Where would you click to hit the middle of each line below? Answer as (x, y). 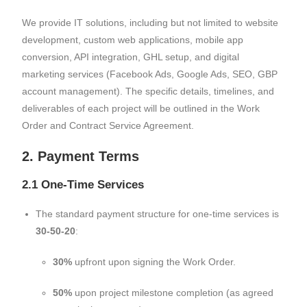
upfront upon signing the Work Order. (154, 262)
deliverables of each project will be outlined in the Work (141, 108)
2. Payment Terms (81, 156)
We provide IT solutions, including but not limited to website (150, 23)
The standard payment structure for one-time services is (158, 214)
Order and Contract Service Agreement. (108, 125)
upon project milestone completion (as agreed (173, 293)
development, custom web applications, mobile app (133, 40)
